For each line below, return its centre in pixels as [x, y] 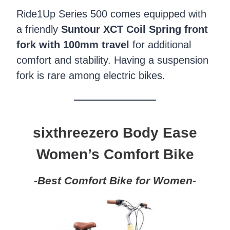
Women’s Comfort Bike [115, 155]
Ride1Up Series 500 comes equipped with [111, 14]
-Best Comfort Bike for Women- [115, 181]
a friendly [39, 30]
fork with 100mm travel [73, 45]
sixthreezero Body [96, 133]
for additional [160, 45]
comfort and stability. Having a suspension [112, 60]
